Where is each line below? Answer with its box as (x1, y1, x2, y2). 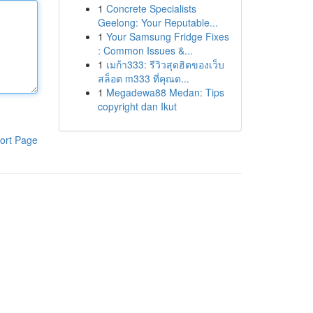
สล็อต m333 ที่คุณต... (97, 71, 189, 85)
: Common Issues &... (97, 43, 193, 57)
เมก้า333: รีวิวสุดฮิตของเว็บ (105, 57, 224, 71)
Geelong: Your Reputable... (97, 15, 218, 29)
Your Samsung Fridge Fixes (105, 29, 229, 43)
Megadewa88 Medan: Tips (105, 85, 224, 99)
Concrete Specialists (105, 1, 196, 15)
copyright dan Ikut (97, 99, 177, 113)
